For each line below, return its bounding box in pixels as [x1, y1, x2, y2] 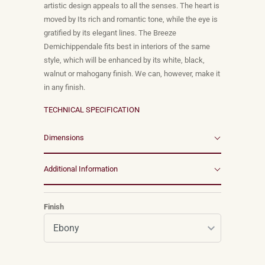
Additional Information [44, 164, 118, 174]
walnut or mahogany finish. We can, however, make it [44, 69, 220, 79]
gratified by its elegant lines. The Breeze [44, 28, 176, 38]
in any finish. [44, 83, 85, 92]
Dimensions [44, 133, 84, 143]
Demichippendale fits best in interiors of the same [44, 42, 210, 51]
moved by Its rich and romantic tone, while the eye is [44, 15, 218, 24]
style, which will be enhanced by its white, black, [44, 56, 205, 65]
